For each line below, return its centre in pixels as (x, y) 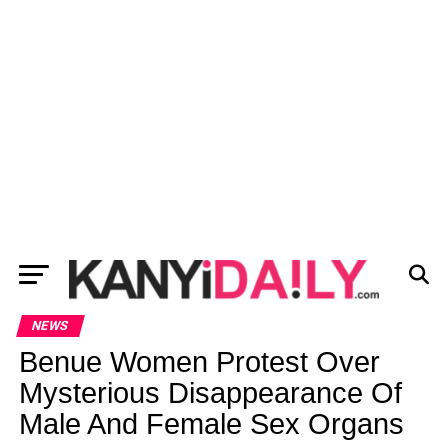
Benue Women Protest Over (199, 362)
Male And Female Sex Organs (211, 424)
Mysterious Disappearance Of (210, 393)
